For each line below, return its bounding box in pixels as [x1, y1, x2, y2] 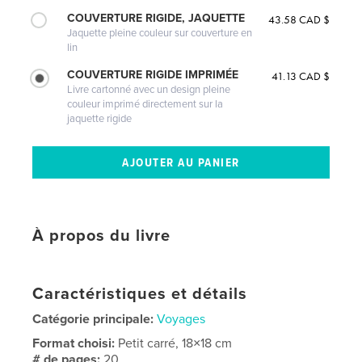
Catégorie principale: [32, 311, 154, 328]
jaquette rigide [67, 112, 133, 126]
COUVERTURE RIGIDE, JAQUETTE [67, 11, 246, 26]
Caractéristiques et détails [32, 284, 248, 305]
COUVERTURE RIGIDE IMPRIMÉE [67, 68, 239, 82]
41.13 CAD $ [271, 69, 330, 84]
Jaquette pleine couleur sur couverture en [67, 27, 253, 40]
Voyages [157, 311, 206, 328]
